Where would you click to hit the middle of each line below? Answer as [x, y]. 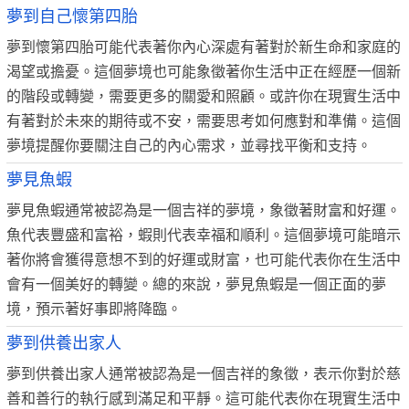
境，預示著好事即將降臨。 [94, 309]
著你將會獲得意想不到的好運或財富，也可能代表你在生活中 [204, 260]
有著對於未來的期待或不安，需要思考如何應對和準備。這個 [204, 121]
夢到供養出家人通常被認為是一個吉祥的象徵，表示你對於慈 [204, 374]
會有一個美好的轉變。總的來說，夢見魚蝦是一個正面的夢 [196, 284]
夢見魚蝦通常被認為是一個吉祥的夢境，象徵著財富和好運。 [204, 210]
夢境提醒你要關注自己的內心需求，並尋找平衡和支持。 [189, 146]
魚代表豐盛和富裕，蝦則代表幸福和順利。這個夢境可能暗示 [204, 235]
